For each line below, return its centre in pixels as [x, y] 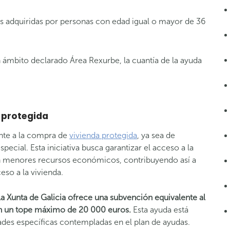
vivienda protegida [103, 135]
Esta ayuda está [160, 210]
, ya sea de [156, 135]
